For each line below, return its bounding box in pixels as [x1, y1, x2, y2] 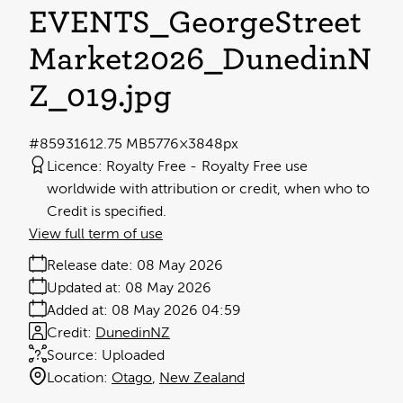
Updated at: [47, 280, 121, 297]
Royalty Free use [201, 158, 308, 175]
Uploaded [102, 347, 165, 364]
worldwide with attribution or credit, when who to [47, 181, 370, 198]
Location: [47, 370, 108, 387]
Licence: [47, 158, 103, 175]
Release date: [47, 257, 133, 274]
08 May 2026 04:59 [112, 302, 241, 319]
